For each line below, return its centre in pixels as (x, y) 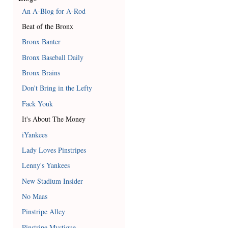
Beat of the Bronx (48, 26)
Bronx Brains (41, 73)
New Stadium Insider (53, 181)
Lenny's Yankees (46, 165)
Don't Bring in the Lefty (57, 88)
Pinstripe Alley (44, 212)
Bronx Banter (41, 42)
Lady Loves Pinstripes (54, 150)
